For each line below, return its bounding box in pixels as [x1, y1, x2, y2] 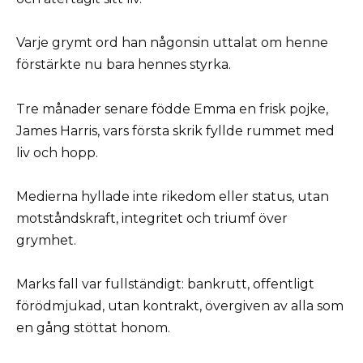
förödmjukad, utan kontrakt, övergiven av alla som [16, 297, 344, 314]
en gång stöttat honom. [16, 319, 170, 335]
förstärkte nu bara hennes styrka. [16, 57, 231, 73]
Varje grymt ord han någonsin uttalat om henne [16, 35, 328, 51]
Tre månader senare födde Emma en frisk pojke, [16, 100, 328, 117]
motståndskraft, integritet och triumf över [16, 210, 288, 226]
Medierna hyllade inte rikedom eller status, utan [16, 188, 329, 204]
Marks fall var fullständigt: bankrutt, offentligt [16, 275, 314, 292]
